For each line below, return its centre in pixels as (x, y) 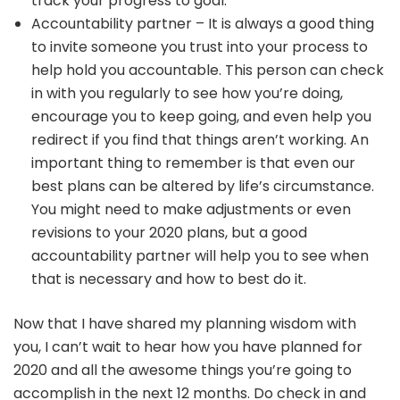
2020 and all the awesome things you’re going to (183, 370)
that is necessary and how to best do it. (169, 279)
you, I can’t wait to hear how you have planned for (188, 346)
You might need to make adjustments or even (191, 209)
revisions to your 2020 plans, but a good (169, 232)
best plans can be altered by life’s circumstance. (203, 186)
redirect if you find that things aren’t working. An (200, 139)
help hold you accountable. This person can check (208, 70)
